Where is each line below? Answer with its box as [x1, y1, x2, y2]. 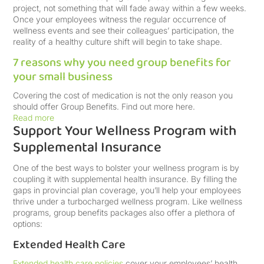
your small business [13, 67, 113, 86]
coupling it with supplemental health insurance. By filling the [13, 174, 237, 184]
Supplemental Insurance [13, 136, 162, 159]
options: [13, 219, 43, 229]
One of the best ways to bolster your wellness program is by [13, 163, 240, 173]
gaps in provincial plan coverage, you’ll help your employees [13, 185, 242, 195]
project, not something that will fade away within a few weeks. [13, 3, 247, 13]
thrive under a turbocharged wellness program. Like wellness [13, 196, 243, 206]
